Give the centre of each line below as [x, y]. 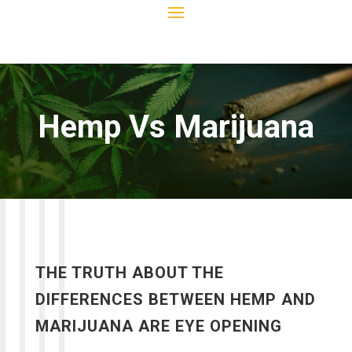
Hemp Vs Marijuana [176, 126]
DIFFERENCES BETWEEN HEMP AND [175, 299]
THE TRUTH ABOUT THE [129, 272]
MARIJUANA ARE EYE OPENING [158, 326]
